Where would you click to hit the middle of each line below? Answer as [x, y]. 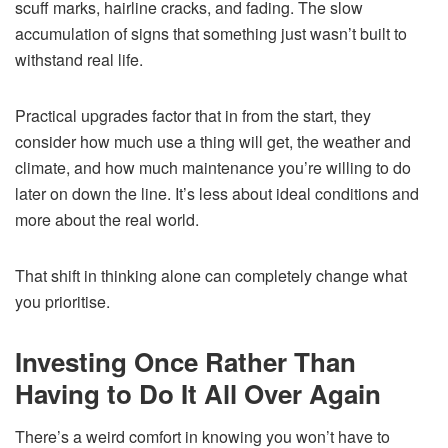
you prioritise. [62, 301]
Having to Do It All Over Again [198, 393]
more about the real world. [107, 219]
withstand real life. [79, 59]
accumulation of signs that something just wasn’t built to [211, 33]
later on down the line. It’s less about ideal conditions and [217, 193]
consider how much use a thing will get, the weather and [213, 141]
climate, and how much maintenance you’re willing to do [213, 167]
